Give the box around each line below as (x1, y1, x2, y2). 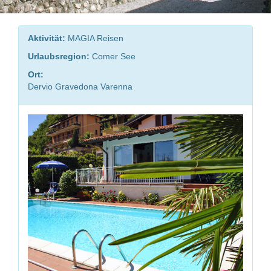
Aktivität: (28, 33, 65, 43)
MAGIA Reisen (65, 33, 123, 43)
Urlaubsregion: (28, 51, 90, 61)
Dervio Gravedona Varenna (28, 82, 132, 91)
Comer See (90, 51, 135, 61)
